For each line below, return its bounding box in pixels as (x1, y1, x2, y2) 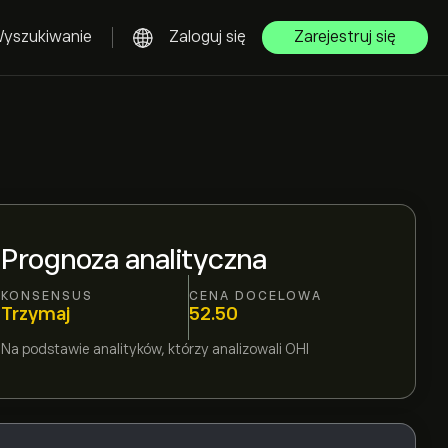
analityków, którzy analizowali (93, 341, 282, 357)
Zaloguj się (169, 28, 246, 46)
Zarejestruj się (294, 28, 396, 46)
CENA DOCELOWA (188, 288, 322, 303)
